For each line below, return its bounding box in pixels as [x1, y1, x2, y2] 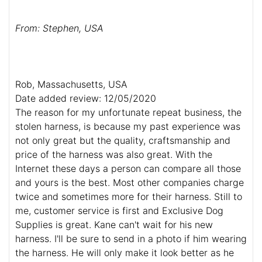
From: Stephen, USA [15, 22, 104, 35]
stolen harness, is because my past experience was [15, 120, 240, 133]
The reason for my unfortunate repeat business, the [15, 106, 242, 119]
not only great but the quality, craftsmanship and [15, 135, 230, 147]
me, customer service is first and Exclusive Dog [15, 205, 223, 217]
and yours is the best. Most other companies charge [15, 177, 244, 189]
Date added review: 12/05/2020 [15, 92, 156, 105]
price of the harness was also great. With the [15, 149, 212, 161]
